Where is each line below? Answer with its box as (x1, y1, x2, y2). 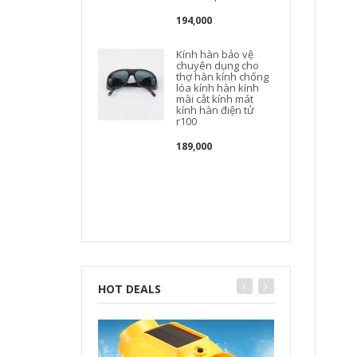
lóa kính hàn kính (176, 80, 260, 95)
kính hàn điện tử (176, 103, 255, 117)
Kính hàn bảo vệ (176, 47, 254, 61)
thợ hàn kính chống (176, 69, 269, 84)
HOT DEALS (98, 281, 161, 296)
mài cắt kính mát (176, 92, 254, 106)
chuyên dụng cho (176, 58, 260, 73)
